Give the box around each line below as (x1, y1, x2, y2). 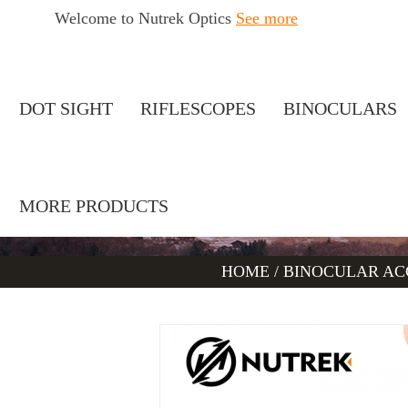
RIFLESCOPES (139, 98, 256, 118)
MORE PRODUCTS (19, 196, 169, 216)
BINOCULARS (282, 98, 397, 118)
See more (236, 9, 298, 27)
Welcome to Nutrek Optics (55, 9, 236, 27)
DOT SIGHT (19, 98, 114, 118)
